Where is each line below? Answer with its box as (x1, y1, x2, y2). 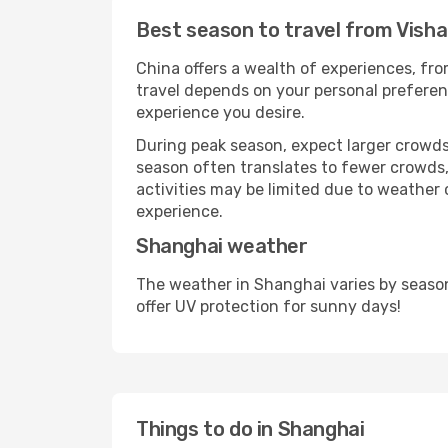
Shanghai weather (136, 234, 308, 258)
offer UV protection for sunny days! (136, 297, 401, 316)
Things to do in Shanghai (136, 417, 365, 441)
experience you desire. (136, 103, 305, 122)
